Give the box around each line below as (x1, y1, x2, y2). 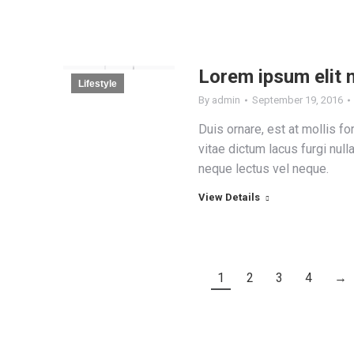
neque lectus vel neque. (198, 161, 329, 176)
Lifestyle (78, 78, 117, 89)
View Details (198, 191, 260, 203)
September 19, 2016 (251, 94, 343, 106)
